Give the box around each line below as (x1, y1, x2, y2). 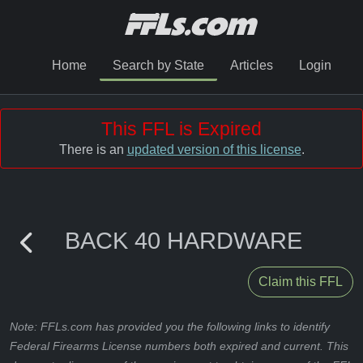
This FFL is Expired (101, 118, 262, 139)
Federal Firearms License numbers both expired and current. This (10, 340, 348, 352)
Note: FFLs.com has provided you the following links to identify (10, 320, 330, 333)
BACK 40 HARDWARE (65, 227, 302, 254)
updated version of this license (126, 143, 301, 156)
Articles (229, 58, 273, 72)
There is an (58, 143, 127, 156)
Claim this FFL (258, 275, 343, 288)
